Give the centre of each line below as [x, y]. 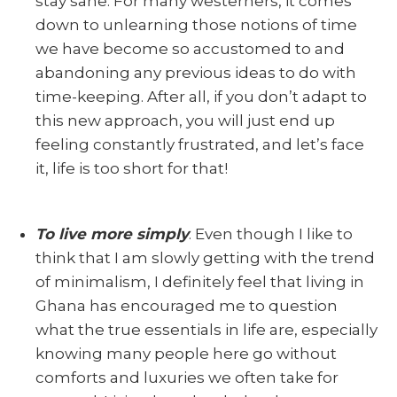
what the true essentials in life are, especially [206, 329]
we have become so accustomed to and [190, 48]
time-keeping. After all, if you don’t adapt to [201, 96]
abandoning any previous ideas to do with [196, 72]
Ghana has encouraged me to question [187, 305]
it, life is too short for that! [132, 168]
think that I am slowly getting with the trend [205, 257]
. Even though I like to [271, 234]
